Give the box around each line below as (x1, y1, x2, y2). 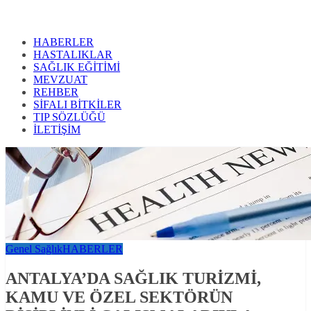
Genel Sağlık (6, 243, 62, 255)
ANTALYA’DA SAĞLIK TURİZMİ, (6, 269, 261, 288)
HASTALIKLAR (33, 49, 112, 61)
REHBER (33, 86, 78, 99)
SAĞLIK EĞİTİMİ (33, 61, 120, 74)
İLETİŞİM (33, 124, 81, 136)
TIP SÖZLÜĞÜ (33, 111, 106, 124)
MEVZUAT (33, 74, 87, 86)
